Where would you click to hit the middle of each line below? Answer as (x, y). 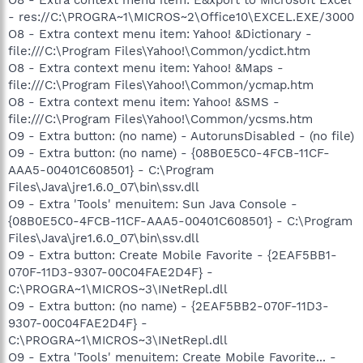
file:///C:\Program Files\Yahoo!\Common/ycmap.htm (161, 85)
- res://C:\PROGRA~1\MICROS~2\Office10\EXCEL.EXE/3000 (181, 17)
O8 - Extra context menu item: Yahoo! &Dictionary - (160, 34)
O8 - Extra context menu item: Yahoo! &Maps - (146, 68)
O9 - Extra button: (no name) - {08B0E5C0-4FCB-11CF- (169, 153)
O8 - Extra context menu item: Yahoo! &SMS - (144, 102)
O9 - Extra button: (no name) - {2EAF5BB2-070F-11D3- (169, 306)
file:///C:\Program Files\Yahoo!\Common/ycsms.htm (160, 119)
